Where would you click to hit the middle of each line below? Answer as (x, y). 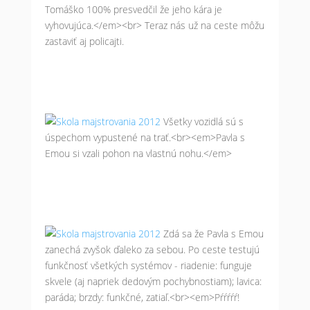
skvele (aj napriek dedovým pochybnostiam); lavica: (153, 281)
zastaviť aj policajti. (84, 41)
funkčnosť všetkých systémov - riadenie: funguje (148, 265)
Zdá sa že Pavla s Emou (213, 234)
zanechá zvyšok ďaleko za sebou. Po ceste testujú (152, 249)
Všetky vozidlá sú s (203, 121)
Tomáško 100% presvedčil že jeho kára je (133, 9)
